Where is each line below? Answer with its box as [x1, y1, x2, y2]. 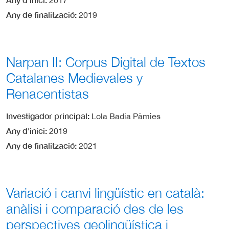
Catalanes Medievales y [6, 70, 143, 86]
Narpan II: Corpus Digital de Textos [6, 54, 205, 71]
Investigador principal [6, 111, 87, 121]
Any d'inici [6, 126, 45, 136]
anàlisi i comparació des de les [6, 201, 184, 217]
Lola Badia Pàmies [91, 111, 161, 121]
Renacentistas [6, 86, 89, 102]
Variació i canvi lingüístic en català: [6, 185, 204, 201]
